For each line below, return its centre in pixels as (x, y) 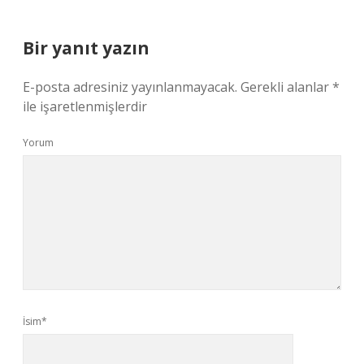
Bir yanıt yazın (86, 48)
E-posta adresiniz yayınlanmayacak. (130, 87)
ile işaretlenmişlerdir (85, 106)
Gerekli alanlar (286, 87)
